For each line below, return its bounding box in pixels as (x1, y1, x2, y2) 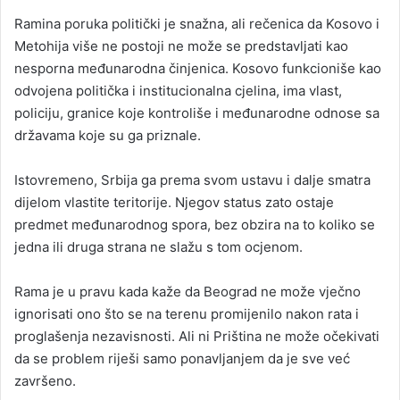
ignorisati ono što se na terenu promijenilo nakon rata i (14, 304, 359, 322)
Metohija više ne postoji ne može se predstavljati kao (14, 37, 348, 54)
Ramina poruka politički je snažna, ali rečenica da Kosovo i (14, 14, 379, 32)
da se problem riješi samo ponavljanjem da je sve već (14, 349, 350, 367)
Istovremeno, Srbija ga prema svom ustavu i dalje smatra (14, 171, 371, 188)
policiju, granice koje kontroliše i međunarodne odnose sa (14, 104, 379, 121)
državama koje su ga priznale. (14, 126, 201, 144)
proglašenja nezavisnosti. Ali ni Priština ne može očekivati (14, 327, 379, 345)
